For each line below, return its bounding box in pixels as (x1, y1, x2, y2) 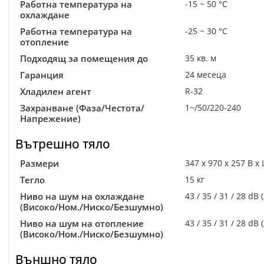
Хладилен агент (20, 85, 91, 97)
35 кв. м (185, 52, 216, 64)
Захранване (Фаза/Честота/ (20, 102, 144, 114)
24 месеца (185, 69, 226, 80)
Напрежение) (20, 113, 81, 124)
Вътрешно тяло (15, 136, 110, 152)
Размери (20, 157, 59, 169)
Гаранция (20, 69, 64, 81)
